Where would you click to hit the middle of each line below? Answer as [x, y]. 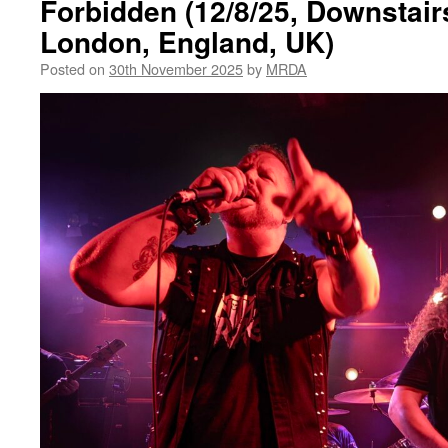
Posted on [72, 68]
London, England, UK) [187, 41]
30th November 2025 [176, 68]
